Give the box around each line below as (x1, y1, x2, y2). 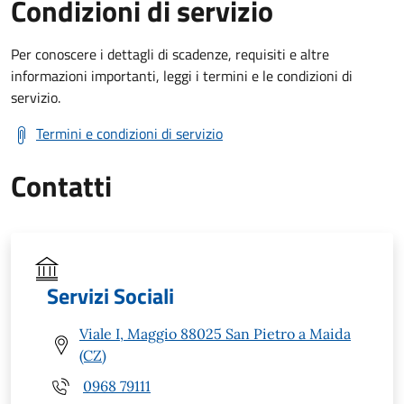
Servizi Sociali (47, 280, 174, 313)
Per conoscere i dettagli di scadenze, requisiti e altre (11, 43, 329, 66)
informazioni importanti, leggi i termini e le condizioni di (11, 65, 353, 87)
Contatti (11, 164, 112, 208)
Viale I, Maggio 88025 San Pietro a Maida (79, 325, 351, 344)
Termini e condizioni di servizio (36, 123, 223, 145)
